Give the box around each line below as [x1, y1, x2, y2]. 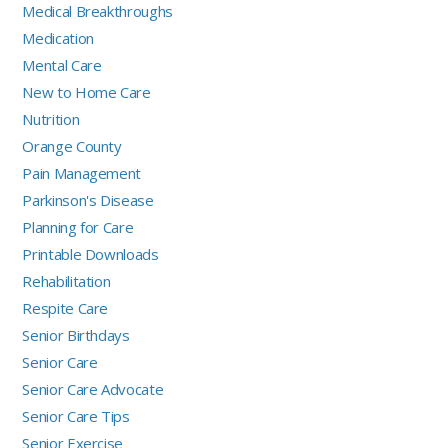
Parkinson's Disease [22, 190, 154, 211]
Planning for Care [22, 217, 134, 238]
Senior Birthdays [22, 325, 130, 346]
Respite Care [22, 298, 109, 319]
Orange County [22, 136, 122, 157]
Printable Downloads [22, 244, 159, 265]
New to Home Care [22, 82, 151, 103]
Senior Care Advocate [22, 379, 164, 400]
